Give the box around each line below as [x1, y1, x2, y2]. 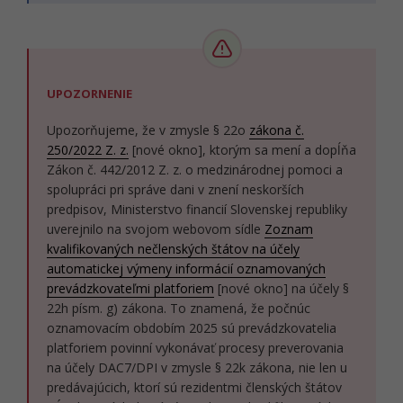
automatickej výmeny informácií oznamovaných [47, 260, 326, 277]
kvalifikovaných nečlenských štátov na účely [47, 240, 300, 257]
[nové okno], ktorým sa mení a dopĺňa [129, 141, 356, 158]
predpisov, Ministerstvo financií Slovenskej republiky [47, 201, 347, 218]
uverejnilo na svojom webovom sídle [47, 220, 264, 237]
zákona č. [249, 121, 304, 139]
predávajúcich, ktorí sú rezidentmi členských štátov [47, 379, 342, 396]
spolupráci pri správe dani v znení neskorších [47, 181, 304, 198]
